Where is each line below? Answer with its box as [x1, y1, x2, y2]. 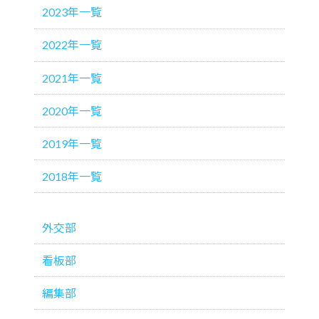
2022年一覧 [41, 38, 102, 52]
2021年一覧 [41, 70, 102, 85]
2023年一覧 [41, 5, 102, 19]
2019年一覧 [41, 136, 102, 150]
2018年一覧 [41, 169, 102, 183]
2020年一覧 [41, 103, 102, 117]
